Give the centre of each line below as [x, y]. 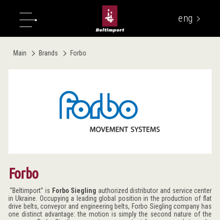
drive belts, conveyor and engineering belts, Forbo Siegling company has [110, 206]
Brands [49, 53]
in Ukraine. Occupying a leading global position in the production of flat [110, 198]
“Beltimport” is [30, 190]
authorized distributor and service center [154, 190]
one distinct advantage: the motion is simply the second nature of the [110, 214]
